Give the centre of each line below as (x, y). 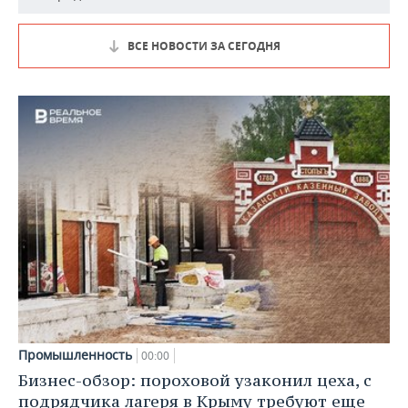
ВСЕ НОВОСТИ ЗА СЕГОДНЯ (204, 46)
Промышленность (75, 354)
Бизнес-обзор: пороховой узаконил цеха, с (195, 380)
